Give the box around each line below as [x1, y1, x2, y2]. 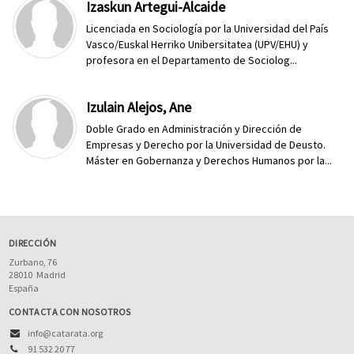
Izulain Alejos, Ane [86, 98, 192, 116]
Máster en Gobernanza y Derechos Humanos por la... [86, 153, 333, 168]
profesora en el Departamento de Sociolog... [86, 53, 298, 67]
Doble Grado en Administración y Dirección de [86, 122, 303, 136]
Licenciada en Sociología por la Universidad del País [86, 21, 330, 36]
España [9, 282, 39, 294]
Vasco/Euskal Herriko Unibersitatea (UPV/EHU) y [86, 37, 309, 51]
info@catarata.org [28, 327, 103, 339]
